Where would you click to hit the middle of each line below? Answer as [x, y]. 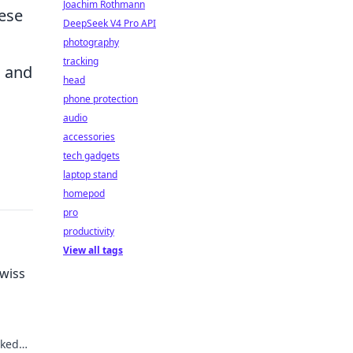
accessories [89, 137]
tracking [81, 61]
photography [91, 42]
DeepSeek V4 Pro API [110, 23]
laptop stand [90, 175]
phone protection [100, 99]
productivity [89, 231]
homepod [84, 193]
